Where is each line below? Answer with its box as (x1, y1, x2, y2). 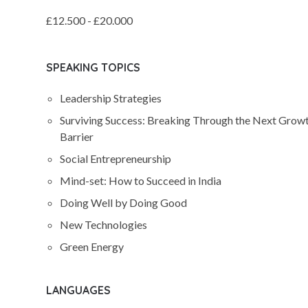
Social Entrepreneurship (60, 152, 172, 165)
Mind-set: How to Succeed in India (60, 174, 222, 187)
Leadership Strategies (60, 91, 162, 104)
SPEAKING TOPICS (46, 60, 141, 74)
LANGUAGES (46, 283, 111, 297)
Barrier (60, 130, 94, 143)
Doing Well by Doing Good (60, 196, 188, 209)
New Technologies (60, 218, 148, 231)
